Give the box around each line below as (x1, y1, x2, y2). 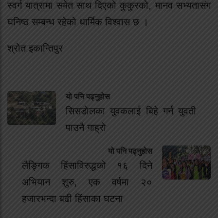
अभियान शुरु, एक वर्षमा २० (22, 177, 152, 188)
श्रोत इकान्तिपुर (7, 43, 63, 54)
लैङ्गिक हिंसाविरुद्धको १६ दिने (22, 160, 152, 171)
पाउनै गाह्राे (66, 122, 106, 133)
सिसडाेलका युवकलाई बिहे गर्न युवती (66, 106, 196, 117)
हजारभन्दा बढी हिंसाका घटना (22, 193, 123, 204)
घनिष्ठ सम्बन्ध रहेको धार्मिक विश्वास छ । (7, 16, 148, 27)
